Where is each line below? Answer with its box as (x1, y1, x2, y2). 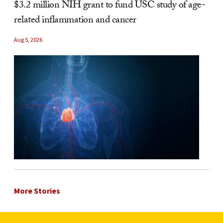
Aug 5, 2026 (14, 36, 42, 44)
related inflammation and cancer (14, 12, 136, 30)
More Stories (14, 186, 60, 196)
